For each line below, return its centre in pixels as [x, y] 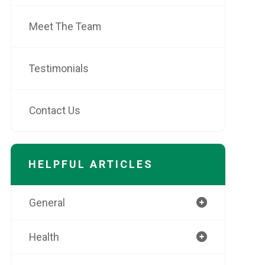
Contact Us [54, 110]
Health [44, 237]
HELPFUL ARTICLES [91, 164]
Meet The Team [65, 26]
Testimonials [59, 68]
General [47, 203]
